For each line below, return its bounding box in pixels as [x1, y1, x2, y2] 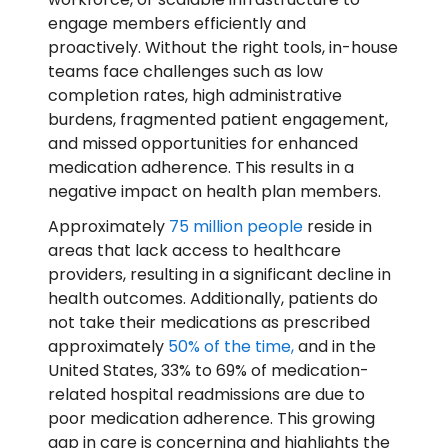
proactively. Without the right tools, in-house [48, 35, 398, 59]
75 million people [165, 215, 303, 239]
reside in [303, 215, 372, 239]
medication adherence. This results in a [48, 155, 354, 179]
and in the [294, 335, 376, 359]
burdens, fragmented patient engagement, [48, 107, 388, 131]
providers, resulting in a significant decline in [48, 263, 391, 287]
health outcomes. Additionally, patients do [48, 287, 378, 311]
